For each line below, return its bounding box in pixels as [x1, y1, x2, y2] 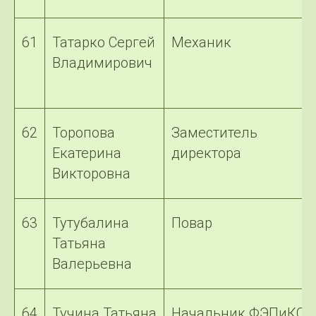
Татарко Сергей [52, 34, 155, 51]
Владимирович [52, 54, 152, 71]
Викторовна [52, 165, 130, 182]
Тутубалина [52, 214, 129, 231]
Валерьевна [52, 255, 132, 272]
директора [171, 145, 241, 162]
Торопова [52, 124, 115, 141]
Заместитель [171, 124, 257, 141]
